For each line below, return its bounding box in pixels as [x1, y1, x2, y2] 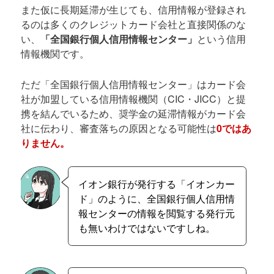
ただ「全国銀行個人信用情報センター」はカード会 [21, 77, 246, 92]
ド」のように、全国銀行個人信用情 [78, 191, 235, 206]
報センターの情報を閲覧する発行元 [78, 206, 235, 221]
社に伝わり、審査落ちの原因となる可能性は [21, 121, 217, 136]
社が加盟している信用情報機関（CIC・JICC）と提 [21, 92, 246, 106]
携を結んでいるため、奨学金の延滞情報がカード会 [21, 106, 246, 121]
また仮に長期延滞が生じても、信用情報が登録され [21, 2, 246, 17]
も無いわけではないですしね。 [78, 221, 215, 235]
